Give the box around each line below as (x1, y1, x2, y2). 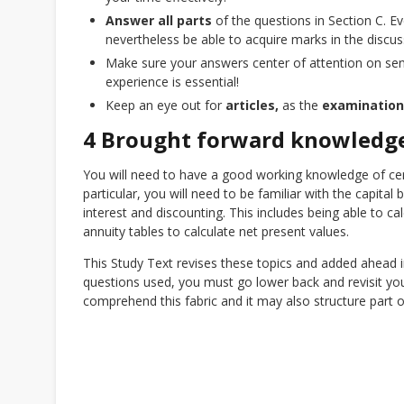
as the (279, 96, 322, 114)
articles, (225, 96, 279, 114)
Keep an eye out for (106, 96, 225, 114)
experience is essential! (106, 73, 239, 90)
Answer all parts (106, 12, 212, 29)
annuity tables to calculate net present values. (83, 223, 349, 240)
